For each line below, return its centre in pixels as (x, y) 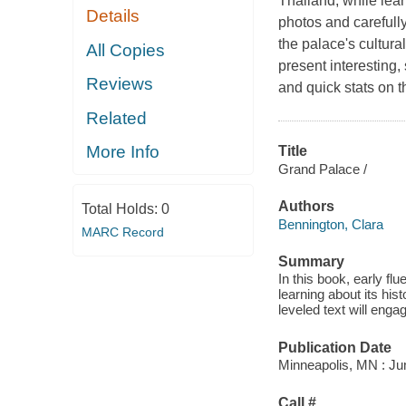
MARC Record (122, 232)
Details (113, 16)
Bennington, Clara (330, 224)
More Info (123, 152)
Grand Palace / (322, 169)
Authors (306, 207)
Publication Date (334, 347)
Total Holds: (121, 208)
